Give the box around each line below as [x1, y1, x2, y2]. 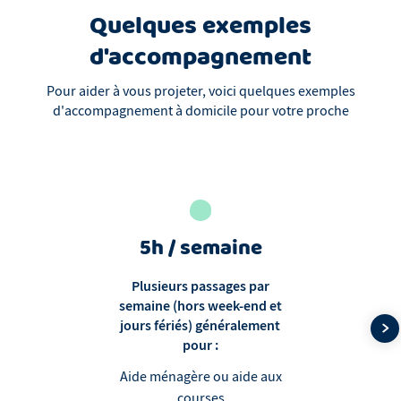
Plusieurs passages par [131, 277, 269, 296]
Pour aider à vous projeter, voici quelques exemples [46, 82, 355, 101]
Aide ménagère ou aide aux [119, 368, 282, 387]
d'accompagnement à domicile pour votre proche [52, 102, 349, 121]
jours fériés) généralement [120, 316, 281, 336]
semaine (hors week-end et [118, 296, 282, 316]
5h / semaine [139, 232, 262, 267]
